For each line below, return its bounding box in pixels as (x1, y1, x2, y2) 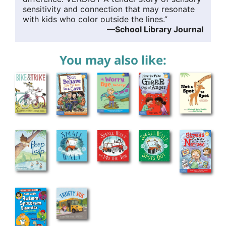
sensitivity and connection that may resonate (23, 4, 195, 14)
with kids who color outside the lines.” (23, 14, 167, 24)
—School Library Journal (107, 24, 203, 34)
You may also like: (60, 51, 166, 68)
